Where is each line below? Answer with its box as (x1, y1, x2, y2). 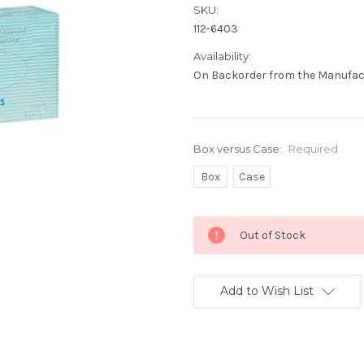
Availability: (193, 50, 251, 63)
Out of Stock (240, 228, 305, 243)
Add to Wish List (219, 284, 314, 298)
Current (193, 217, 234, 231)
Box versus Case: (193, 142, 284, 156)
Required (288, 142, 338, 156)
